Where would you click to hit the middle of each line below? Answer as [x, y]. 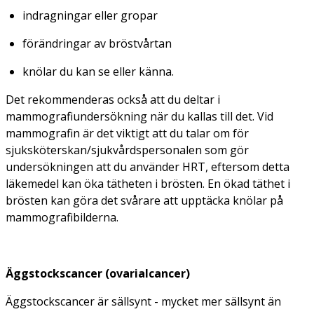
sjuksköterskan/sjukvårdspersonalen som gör [127, 150]
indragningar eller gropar [90, 15]
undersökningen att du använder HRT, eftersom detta [148, 166]
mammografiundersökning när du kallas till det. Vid [139, 116]
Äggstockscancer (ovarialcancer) [98, 273]
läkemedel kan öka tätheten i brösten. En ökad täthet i [148, 183]
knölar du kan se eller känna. [98, 71]
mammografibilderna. [62, 217]
